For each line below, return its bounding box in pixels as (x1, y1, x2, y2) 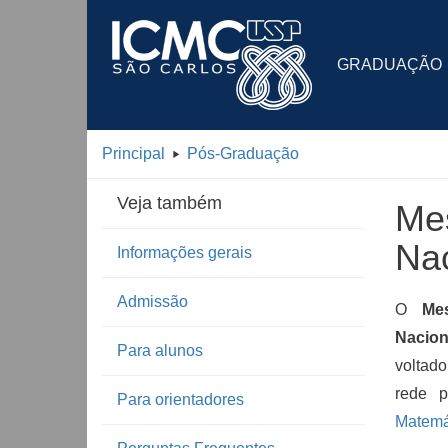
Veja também (117, 193, 222, 213)
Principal (102, 145, 165, 162)
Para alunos (117, 342, 203, 359)
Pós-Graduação (187, 145, 299, 162)
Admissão (117, 293, 188, 310)
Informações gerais (117, 244, 252, 261)
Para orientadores (117, 391, 244, 408)
